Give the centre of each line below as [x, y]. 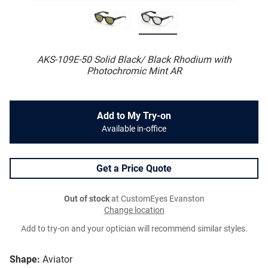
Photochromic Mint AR [134, 71]
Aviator [57, 260]
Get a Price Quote [134, 169]
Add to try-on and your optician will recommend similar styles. [134, 229]
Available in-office [134, 129]
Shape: [25, 260]
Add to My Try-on [134, 116]
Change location [134, 211]
